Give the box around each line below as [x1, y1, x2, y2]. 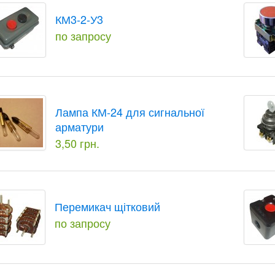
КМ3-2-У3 [55, 11, 104, 27]
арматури [55, 118, 104, 134]
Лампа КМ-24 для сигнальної [55, 104, 205, 120]
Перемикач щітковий [55, 198, 161, 214]
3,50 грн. [55, 135, 100, 151]
